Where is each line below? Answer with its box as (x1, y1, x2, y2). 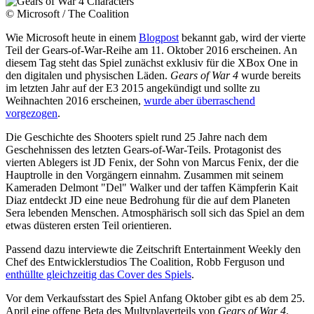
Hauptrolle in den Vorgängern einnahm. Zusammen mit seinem (6, 168, 283, 181)
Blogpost (139, 31, 179, 43)
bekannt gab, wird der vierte (179, 31, 306, 43)
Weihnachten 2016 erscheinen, (6, 94, 144, 107)
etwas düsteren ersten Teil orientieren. (6, 219, 172, 231)
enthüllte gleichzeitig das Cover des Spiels (6, 268, 191, 280)
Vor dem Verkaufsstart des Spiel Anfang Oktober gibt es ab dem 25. (6, 292, 305, 304)
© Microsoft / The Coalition (6, 7, 129, 20)
